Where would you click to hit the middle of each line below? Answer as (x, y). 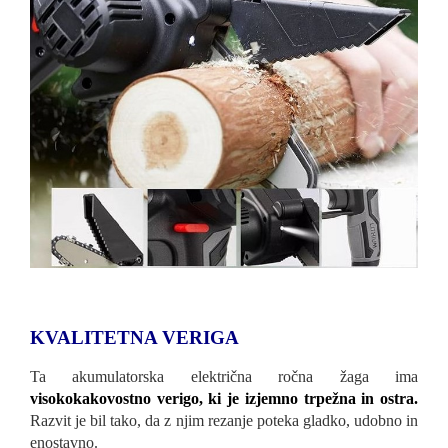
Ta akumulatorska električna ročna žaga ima (224, 377)
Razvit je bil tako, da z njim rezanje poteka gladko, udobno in (224, 421)
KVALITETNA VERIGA (134, 338)
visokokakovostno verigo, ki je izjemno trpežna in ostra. (224, 399)
